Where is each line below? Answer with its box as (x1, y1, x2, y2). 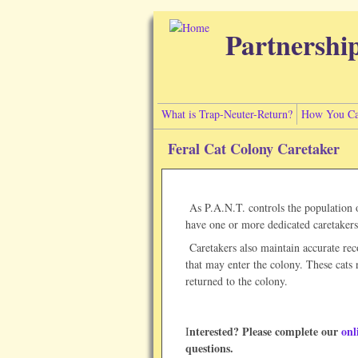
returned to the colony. (185, 273, 288, 288)
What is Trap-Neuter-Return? (161, 106, 292, 121)
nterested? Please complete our (189, 323, 341, 340)
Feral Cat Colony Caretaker (168, 138, 340, 159)
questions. (185, 340, 233, 356)
